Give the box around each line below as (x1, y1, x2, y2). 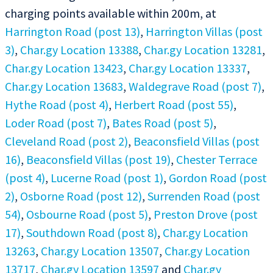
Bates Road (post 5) (112, 115, 213, 130)
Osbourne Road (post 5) (26, 206, 148, 222)
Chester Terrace (176, 151, 257, 167)
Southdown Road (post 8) (26, 224, 157, 240)
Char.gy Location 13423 (5, 60, 123, 76)
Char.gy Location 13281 (144, 41, 262, 57)
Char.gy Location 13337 (129, 60, 247, 76)
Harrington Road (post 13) (5, 23, 140, 39)
